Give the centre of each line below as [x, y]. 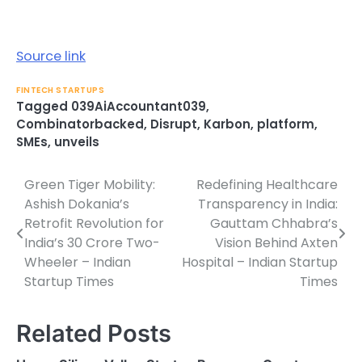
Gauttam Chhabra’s [274, 224]
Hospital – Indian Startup [260, 263]
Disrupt [174, 124]
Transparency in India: [268, 204]
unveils [77, 142]
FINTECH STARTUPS [60, 90]
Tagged [44, 107]
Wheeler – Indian [78, 263]
